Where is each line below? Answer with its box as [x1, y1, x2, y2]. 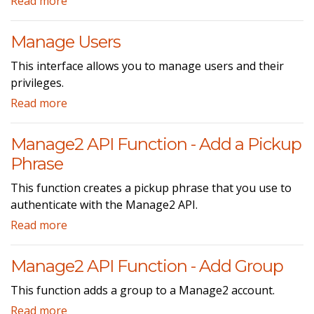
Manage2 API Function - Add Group [11, 255, 283, 276]
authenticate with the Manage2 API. [11, 196, 198, 212]
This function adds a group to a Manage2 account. [11, 282, 275, 298]
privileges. [11, 74, 64, 90]
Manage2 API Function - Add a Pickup [11, 133, 301, 154]
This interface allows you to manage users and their [11, 57, 284, 74]
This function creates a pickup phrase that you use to [11, 179, 292, 196]
